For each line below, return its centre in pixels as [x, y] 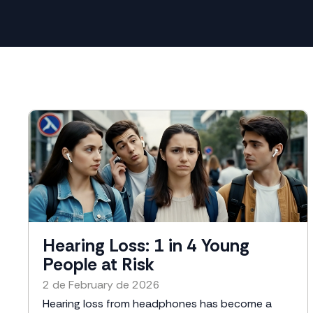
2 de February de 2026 [101, 285]
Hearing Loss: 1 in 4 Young [146, 246]
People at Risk [99, 264]
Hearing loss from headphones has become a [157, 304]
